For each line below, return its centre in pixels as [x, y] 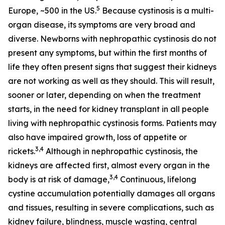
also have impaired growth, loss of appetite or [97, 137]
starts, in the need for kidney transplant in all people [108, 109]
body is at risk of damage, [59, 179]
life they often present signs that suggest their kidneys [112, 67]
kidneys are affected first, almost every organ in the [109, 165]
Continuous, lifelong [157, 179]
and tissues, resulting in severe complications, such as [111, 207]
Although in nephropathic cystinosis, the [121, 151]
